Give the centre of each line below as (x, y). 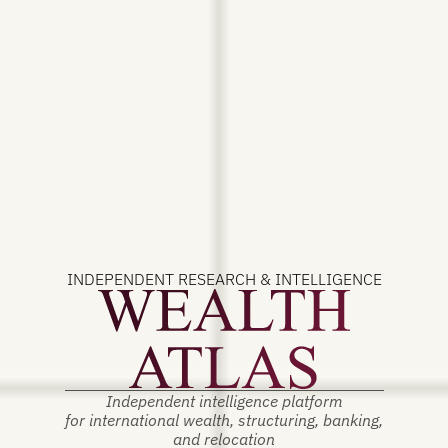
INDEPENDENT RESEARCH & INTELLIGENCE (224, 278)
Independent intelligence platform (224, 400)
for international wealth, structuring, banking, (224, 419)
